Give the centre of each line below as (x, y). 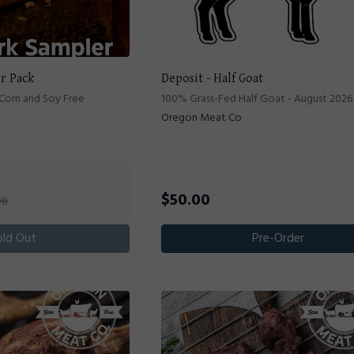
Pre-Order (278, 238)
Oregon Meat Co (201, 118)
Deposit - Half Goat (212, 78)
